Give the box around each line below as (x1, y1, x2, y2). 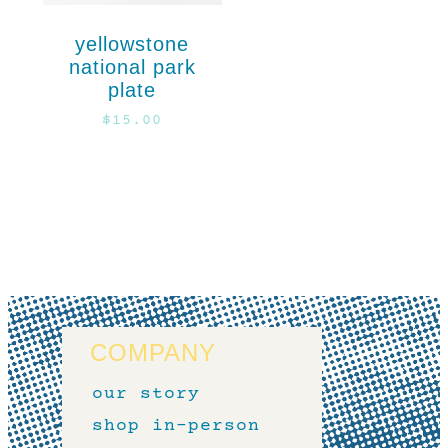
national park (68, 55, 196, 78)
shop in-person (92, 416, 260, 437)
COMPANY (90, 339, 216, 367)
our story (92, 384, 200, 405)
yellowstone (75, 32, 190, 55)
